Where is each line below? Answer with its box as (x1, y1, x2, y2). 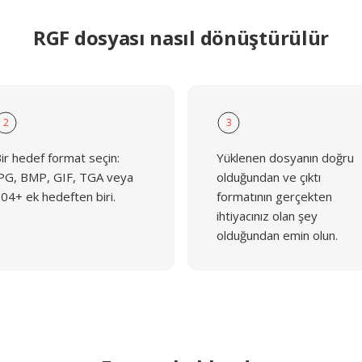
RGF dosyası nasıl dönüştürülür (33, 24, 329, 51)
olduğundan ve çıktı (217, 169, 321, 185)
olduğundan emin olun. (217, 227, 338, 243)
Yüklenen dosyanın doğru (217, 149, 354, 166)
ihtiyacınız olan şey (217, 208, 318, 224)
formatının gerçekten (217, 188, 332, 204)
